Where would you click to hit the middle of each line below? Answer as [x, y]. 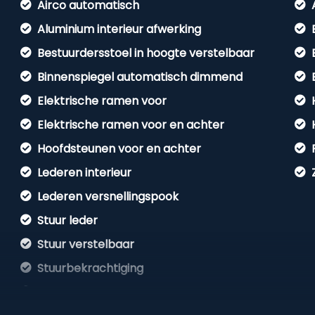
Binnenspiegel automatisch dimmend [140, 77]
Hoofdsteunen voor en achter [120, 149]
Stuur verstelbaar [86, 244]
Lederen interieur [85, 173]
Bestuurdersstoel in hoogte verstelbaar [146, 53]
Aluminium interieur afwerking [120, 29]
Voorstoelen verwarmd [102, 292]
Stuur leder [68, 220]
